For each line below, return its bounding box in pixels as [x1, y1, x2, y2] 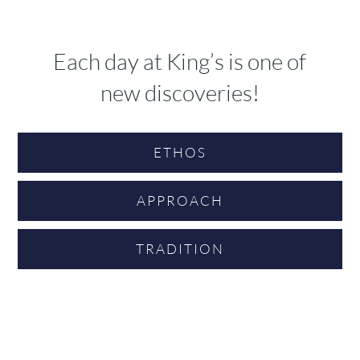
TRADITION [136, 240, 224, 257]
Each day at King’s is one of [53, 47, 307, 75]
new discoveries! [100, 79, 260, 106]
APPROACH [137, 192, 223, 209]
